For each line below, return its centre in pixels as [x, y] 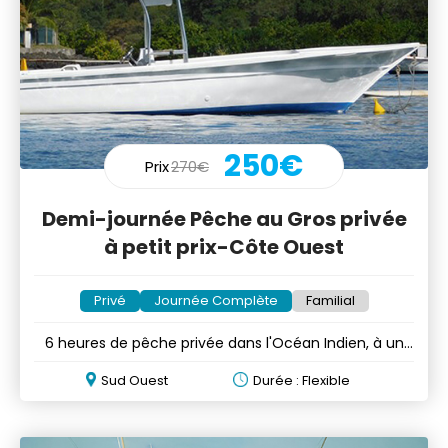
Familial [330, 300]
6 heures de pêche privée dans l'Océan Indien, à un [224, 342]
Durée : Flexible [301, 380]
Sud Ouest [135, 380]
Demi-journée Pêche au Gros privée [224, 218]
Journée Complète [215, 300]
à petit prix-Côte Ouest [224, 246]
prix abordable [224, 362]
